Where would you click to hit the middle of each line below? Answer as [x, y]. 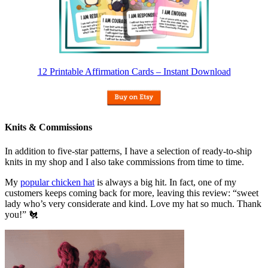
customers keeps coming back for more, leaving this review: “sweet [132, 193]
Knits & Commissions [48, 127]
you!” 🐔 [22, 214]
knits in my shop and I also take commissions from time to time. [124, 162]
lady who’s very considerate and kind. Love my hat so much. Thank [133, 203]
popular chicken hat [57, 182]
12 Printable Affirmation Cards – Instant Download [134, 72]
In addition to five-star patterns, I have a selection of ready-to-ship [128, 151]
